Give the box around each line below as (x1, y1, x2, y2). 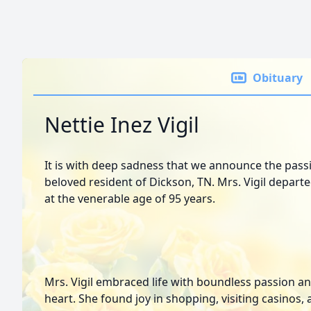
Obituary (253, 70, 303, 85)
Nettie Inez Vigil (44, 110, 199, 139)
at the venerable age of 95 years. (44, 191, 215, 206)
